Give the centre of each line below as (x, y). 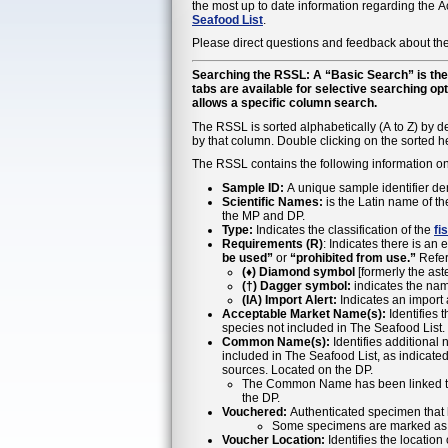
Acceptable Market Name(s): (304, 313)
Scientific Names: (272, 201)
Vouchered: (254, 411)
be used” (247, 257)
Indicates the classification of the (343, 229)
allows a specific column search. (284, 102)
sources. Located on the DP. (297, 369)
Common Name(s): (276, 341)
